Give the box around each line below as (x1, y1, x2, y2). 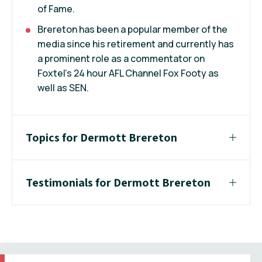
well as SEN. (37, 81, 89, 95)
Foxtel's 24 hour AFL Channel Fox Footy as (37, 67, 219, 80)
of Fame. (37, 2, 75, 16)
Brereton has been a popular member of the (37, 23, 227, 36)
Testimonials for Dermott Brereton (26, 175, 211, 191)
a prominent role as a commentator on (37, 52, 205, 65)
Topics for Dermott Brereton (26, 130, 177, 146)
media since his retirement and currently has (37, 37, 234, 51)
